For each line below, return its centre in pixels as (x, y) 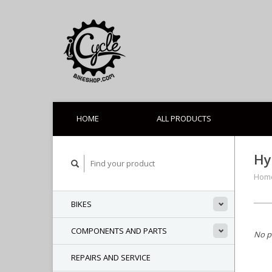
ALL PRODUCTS (184, 118)
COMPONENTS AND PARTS (119, 231)
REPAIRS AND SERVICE (111, 257)
